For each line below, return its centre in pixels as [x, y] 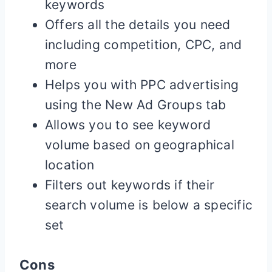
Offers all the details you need [138, 25]
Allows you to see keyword [128, 125]
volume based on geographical [140, 145]
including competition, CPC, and [144, 45]
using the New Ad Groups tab [136, 105]
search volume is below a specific [149, 205]
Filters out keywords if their [130, 185]
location [70, 165]
